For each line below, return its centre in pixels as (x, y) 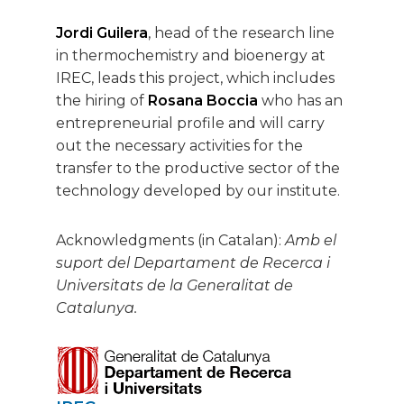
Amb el (311, 241)
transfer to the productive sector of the (198, 169)
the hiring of (102, 101)
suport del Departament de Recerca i (193, 263)
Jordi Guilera (102, 33)
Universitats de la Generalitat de (174, 286)
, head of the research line (241, 33)
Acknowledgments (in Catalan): (170, 241)
